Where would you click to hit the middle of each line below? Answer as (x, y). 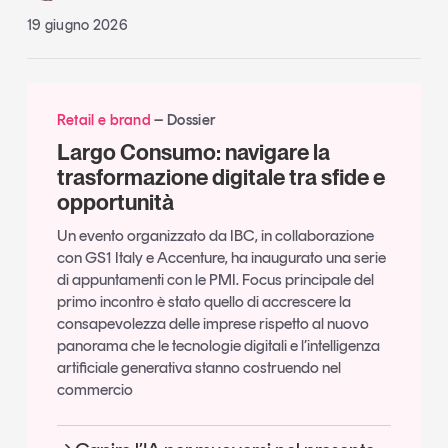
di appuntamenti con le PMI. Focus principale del (215, 280)
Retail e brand (105, 120)
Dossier (192, 120)
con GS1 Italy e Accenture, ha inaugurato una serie (221, 258)
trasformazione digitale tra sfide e (220, 177)
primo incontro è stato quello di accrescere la (203, 302)
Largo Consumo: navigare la (193, 152)
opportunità (115, 202)
